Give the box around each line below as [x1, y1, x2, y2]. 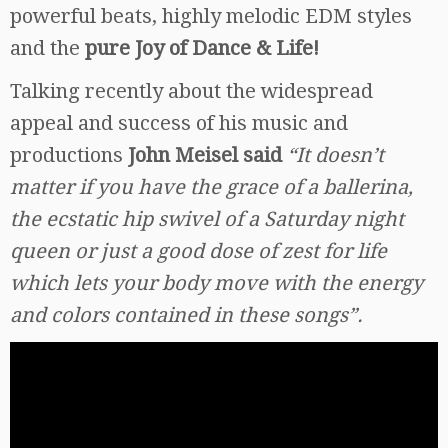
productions [10, 142, 128, 167]
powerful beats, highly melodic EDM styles [10, 3, 412, 28]
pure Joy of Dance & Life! [85, 35, 319, 60]
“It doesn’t [287, 142, 384, 167]
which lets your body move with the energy [10, 270, 423, 295]
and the [10, 35, 85, 60]
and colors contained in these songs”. [10, 302, 363, 327]
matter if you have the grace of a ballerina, [10, 174, 413, 199]
